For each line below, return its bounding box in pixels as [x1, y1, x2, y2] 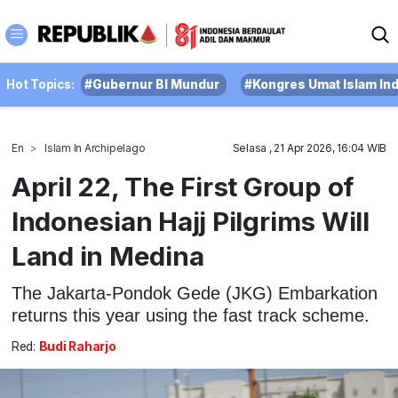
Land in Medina [11, 240, 204, 272]
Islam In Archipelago [44, 141, 146, 155]
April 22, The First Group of [11, 171, 354, 203]
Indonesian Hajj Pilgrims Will [11, 205, 370, 237]
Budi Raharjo [38, 339, 116, 354]
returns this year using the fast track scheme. [11, 305, 370, 325]
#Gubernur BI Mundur [84, 77, 220, 92]
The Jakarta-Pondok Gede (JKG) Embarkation [11, 283, 378, 303]
